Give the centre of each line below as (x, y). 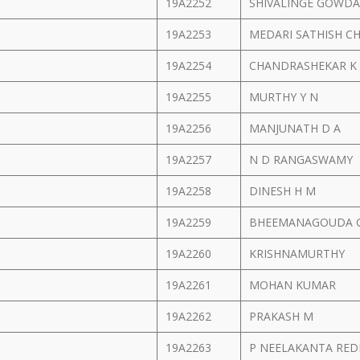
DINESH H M (284, 191)
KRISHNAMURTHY (299, 254)
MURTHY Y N (285, 97)
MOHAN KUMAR (294, 285)
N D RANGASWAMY (303, 160)
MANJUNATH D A (297, 128)
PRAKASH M (283, 316)
